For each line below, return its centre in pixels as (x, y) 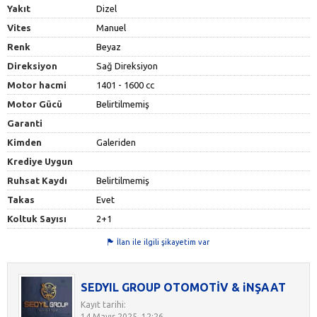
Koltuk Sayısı (37, 218)
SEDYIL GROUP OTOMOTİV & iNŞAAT (183, 287)
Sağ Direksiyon (127, 65)
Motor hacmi (37, 85)
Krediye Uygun (40, 161)
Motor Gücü (35, 104)
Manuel (111, 27)
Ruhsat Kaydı (37, 180)
